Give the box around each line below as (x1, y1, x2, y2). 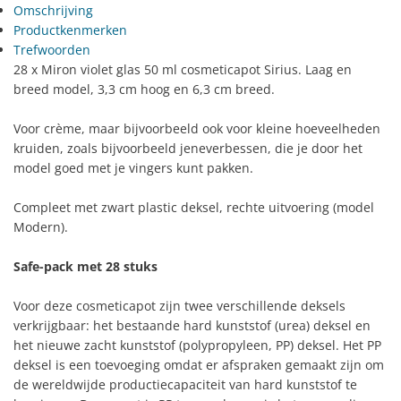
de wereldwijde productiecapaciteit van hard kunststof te (13, 375, 357, 393)
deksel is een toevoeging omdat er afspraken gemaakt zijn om (13, 355, 384, 373)
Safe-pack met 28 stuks (13, 257, 158, 275)
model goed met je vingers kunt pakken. (13, 158, 253, 176)
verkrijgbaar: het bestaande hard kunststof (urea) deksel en (13, 316, 371, 334)
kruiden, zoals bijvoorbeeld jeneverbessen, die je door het (13, 139, 363, 157)
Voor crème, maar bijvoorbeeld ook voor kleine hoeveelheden (13, 119, 380, 137)
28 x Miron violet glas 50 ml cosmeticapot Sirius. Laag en (13, 60, 352, 78)
